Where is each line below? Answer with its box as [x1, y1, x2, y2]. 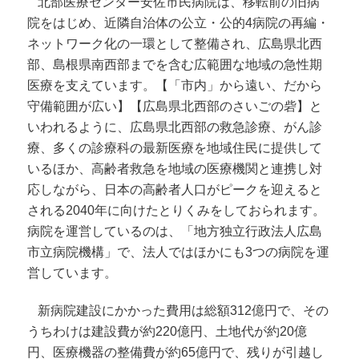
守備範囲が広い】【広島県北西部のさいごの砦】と [27, 99, 323, 113]
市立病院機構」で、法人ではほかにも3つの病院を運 [27, 244, 330, 259]
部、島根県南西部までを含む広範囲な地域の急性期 [27, 57, 323, 71]
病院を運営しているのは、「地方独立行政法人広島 [27, 224, 323, 238]
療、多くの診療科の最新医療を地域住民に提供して [27, 140, 323, 155]
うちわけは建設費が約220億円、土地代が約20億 [27, 324, 308, 338]
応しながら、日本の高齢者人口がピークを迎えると [27, 182, 323, 196]
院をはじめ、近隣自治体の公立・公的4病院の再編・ [27, 15, 330, 30]
